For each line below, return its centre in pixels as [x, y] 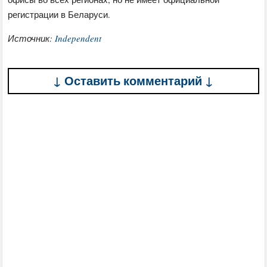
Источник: [32, 38]
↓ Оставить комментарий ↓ [133, 81]
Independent [78, 38]
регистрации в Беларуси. [59, 15]
